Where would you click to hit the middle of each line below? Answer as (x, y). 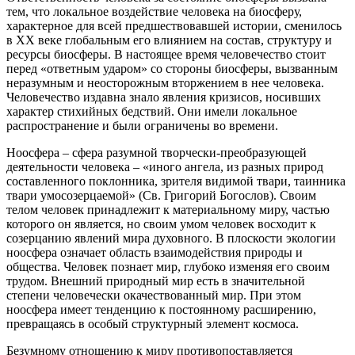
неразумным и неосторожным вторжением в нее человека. (165, 82)
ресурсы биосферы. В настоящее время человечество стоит (166, 54)
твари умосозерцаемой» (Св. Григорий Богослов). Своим (161, 195)
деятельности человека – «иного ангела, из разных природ (165, 166)
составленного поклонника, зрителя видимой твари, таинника (176, 181)
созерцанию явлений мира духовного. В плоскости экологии (171, 238)
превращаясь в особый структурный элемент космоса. (153, 323)
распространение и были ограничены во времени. (142, 125)
